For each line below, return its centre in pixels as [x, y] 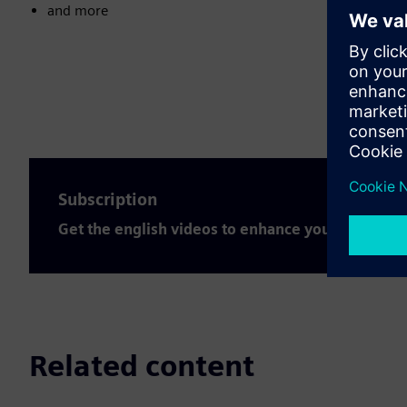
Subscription [108, 199]
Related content [142, 366]
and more [78, 10]
